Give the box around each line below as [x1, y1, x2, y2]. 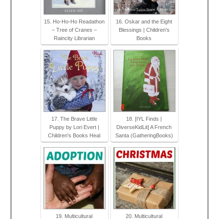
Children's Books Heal [48, 132, 100, 139]
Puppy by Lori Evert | [49, 124, 99, 131]
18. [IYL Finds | [126, 116, 162, 122]
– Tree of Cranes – [51, 27, 97, 33]
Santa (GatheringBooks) [115, 132, 173, 139]
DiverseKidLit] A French [116, 124, 172, 131]
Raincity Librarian [53, 35, 95, 42]
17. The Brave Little [51, 116, 97, 122]
